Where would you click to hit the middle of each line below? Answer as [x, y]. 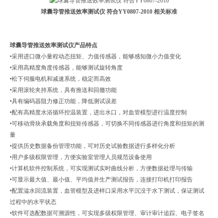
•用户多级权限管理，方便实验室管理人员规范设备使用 [81, 157]
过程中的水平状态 [33, 202]
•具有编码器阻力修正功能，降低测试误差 [63, 101]
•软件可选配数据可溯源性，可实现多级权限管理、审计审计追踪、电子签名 [107, 213]
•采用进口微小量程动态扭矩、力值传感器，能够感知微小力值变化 [95, 56]
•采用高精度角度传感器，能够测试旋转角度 [67, 67]
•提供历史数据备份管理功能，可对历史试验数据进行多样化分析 [92, 146]
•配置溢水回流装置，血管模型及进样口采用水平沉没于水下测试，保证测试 [107, 191]
